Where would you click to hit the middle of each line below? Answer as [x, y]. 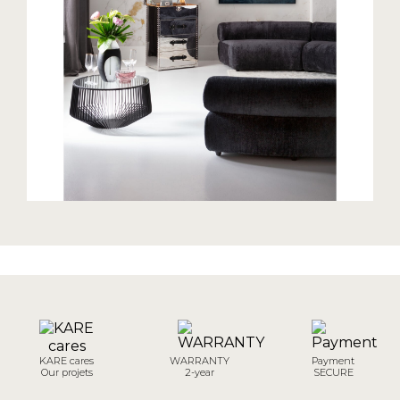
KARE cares [67, 360]
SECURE [333, 372]
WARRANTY [200, 360]
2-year [200, 372]
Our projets [67, 372]
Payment [333, 360]
